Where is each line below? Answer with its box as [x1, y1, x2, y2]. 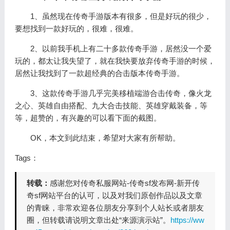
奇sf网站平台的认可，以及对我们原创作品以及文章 [26, 191, 202, 200]
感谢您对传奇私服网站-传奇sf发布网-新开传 [49, 179, 200, 187]
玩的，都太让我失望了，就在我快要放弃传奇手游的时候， [14, 56, 215, 65]
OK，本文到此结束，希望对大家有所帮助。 [30, 133, 180, 142]
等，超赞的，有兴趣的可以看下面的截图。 [14, 113, 161, 122]
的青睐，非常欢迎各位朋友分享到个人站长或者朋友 [26, 203, 204, 212]
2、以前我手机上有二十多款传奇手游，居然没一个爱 [30, 44, 212, 53]
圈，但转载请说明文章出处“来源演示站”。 [26, 216, 170, 224]
